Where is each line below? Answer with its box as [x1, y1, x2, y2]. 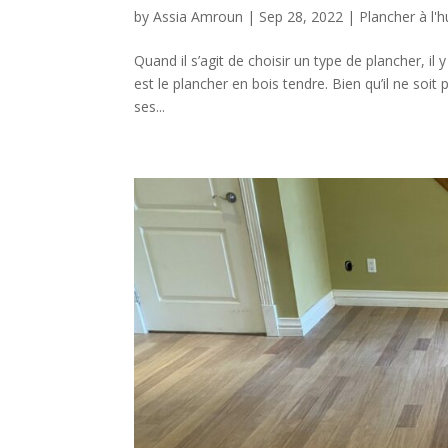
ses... [134, 96, 166, 116]
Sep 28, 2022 [259, 6, 344, 26]
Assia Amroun [153, 6, 244, 26]
